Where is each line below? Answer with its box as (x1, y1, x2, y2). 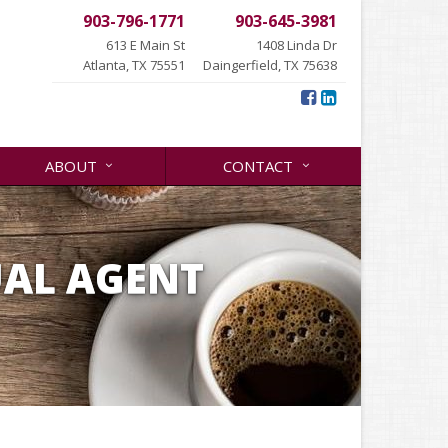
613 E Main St (106, 36, 185, 54)
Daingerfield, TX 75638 (203, 56, 337, 74)
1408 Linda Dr (256, 36, 337, 54)
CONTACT (223, 156, 294, 176)
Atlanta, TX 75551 (83, 56, 185, 74)
